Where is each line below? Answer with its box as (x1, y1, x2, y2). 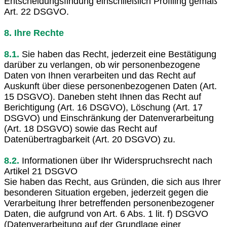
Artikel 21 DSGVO (4, 166, 78, 176)
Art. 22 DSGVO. (4, 6, 69, 17)
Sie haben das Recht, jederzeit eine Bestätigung (19, 49, 216, 59)
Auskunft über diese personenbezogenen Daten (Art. (4, 81, 217, 91)
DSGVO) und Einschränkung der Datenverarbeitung (4, 112, 214, 123)
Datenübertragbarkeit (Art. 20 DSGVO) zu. (4, 134, 175, 144)
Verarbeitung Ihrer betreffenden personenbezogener (4, 198, 214, 208)
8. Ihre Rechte (4, 27, 64, 38)
